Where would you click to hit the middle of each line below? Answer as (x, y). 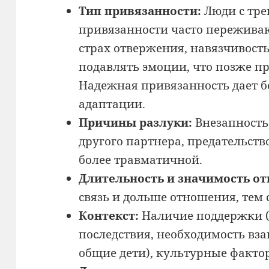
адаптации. (112, 104)
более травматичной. (140, 159)
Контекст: (108, 215)
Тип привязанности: (140, 11)
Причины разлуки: (135, 122)
